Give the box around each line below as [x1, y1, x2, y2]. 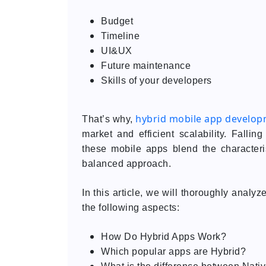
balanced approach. [82, 159, 171, 169]
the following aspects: [82, 202, 179, 213]
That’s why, [82, 114, 136, 125]
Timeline [101, 31, 140, 42]
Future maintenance [101, 61, 191, 71]
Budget [101, 16, 133, 27]
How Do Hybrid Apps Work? [101, 232, 226, 242]
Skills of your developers [101, 75, 212, 86]
